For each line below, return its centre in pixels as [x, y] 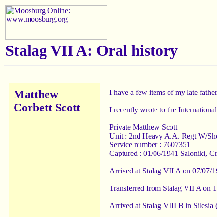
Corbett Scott [47, 108]
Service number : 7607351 [150, 145]
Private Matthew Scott [143, 127]
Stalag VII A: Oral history [92, 50]
